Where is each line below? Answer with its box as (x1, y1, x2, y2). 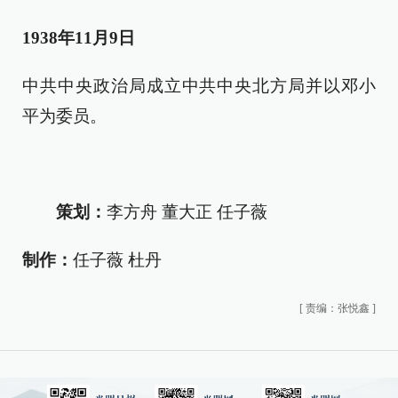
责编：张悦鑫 (306, 301, 370, 314)
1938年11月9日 (22, 28, 135, 47)
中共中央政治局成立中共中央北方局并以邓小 (22, 76, 376, 95)
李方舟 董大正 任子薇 (107, 202, 267, 221)
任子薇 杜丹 (73, 250, 162, 269)
